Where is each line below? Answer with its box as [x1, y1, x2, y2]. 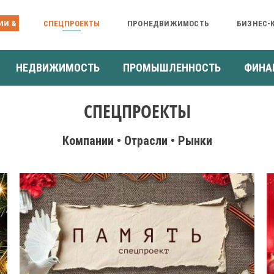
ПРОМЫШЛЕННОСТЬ [123, 61, 221, 74]
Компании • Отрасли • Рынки [62, 133, 212, 148]
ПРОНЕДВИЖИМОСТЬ [127, 18, 209, 28]
